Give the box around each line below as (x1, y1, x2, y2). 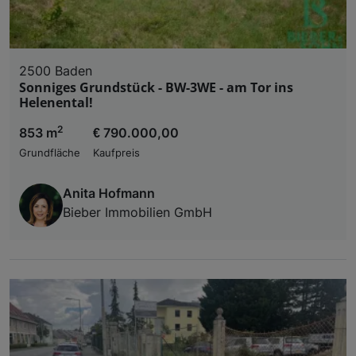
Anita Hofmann (63, 184, 155, 201)
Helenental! (19, 93, 93, 111)
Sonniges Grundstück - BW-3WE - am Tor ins (19, 78, 293, 96)
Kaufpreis (93, 146, 140, 159)
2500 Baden (19, 62, 92, 79)
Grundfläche (19, 146, 80, 159)
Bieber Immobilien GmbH (63, 203, 212, 220)
